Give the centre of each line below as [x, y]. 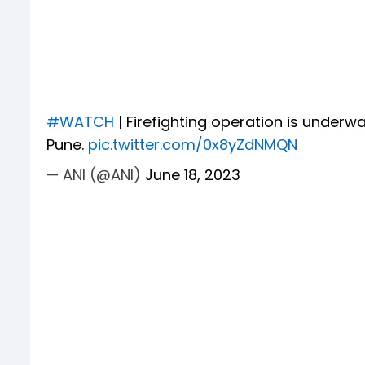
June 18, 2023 [193, 175]
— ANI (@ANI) [96, 175]
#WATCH [80, 122]
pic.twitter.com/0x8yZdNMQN [193, 145]
